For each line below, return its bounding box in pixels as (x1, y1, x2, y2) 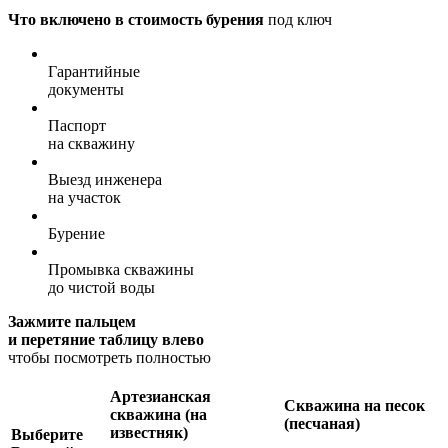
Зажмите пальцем (8, 312, 136, 330)
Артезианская (110, 387, 211, 405)
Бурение (48, 224, 105, 242)
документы (48, 80, 124, 98)
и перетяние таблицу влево (8, 330, 204, 348)
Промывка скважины (48, 260, 194, 278)
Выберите (11, 425, 83, 443)
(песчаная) (284, 414, 360, 432)
